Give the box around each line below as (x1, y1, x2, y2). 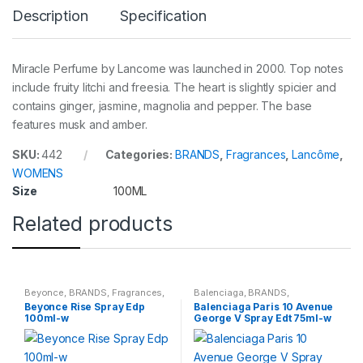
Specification (120, 6, 207, 24)
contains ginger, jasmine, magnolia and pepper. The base (12, 98, 313, 113)
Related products (12, 211, 173, 236)
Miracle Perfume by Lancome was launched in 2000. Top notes (12, 61, 344, 75)
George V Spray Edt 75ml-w (193, 312, 331, 325)
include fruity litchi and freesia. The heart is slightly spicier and (12, 79, 336, 94)
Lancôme (292, 147, 340, 161)
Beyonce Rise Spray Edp (23, 301, 145, 314)
